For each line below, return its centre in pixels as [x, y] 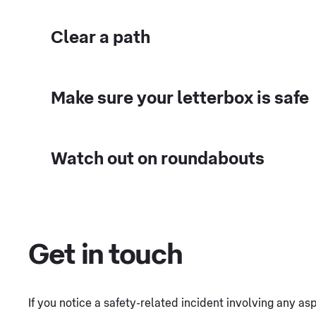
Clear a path [101, 37]
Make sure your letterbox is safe [180, 98]
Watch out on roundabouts [158, 158]
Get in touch [105, 254]
